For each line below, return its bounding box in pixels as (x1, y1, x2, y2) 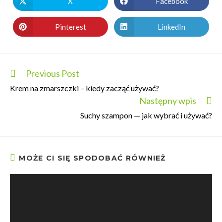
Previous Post (26, 68, 79, 79)
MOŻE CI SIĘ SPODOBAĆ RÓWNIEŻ (19, 154, 166, 163)
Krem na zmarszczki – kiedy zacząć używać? (10, 83, 159, 93)
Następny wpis (139, 95, 196, 106)
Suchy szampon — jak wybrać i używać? (80, 111, 212, 120)
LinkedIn (158, 22, 185, 31)
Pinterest (55, 22, 86, 31)
